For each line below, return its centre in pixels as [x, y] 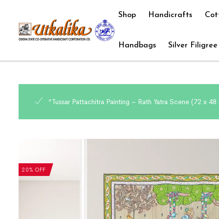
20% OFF [34, 169]
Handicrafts [170, 15]
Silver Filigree [193, 45]
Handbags [137, 45]
